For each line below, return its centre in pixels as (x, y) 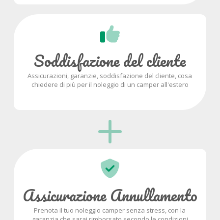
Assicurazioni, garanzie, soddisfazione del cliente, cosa (110, 76)
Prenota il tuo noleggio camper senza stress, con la (110, 210)
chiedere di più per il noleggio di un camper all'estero (110, 85)
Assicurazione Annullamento (110, 195)
